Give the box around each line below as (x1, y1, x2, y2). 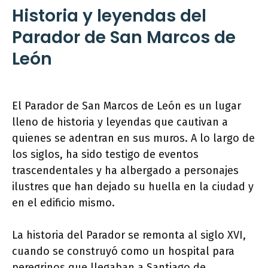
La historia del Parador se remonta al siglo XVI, (12, 229, 246, 242)
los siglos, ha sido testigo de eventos (12, 148, 199, 162)
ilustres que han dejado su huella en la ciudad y (12, 180, 254, 194)
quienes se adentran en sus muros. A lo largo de (12, 132, 255, 145)
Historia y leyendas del (12, 4, 206, 28)
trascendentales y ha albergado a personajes (12, 164, 239, 178)
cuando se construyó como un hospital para (12, 245, 234, 258)
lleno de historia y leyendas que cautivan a (12, 115, 228, 129)
